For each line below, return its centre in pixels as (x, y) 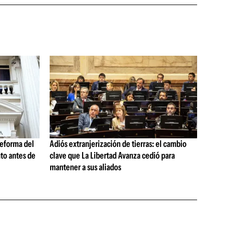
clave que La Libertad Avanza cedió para (112, 155)
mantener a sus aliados (85, 167)
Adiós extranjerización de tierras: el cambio (118, 144)
